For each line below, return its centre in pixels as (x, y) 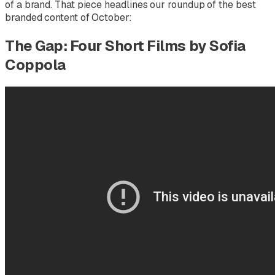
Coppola (35, 64)
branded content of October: (68, 17)
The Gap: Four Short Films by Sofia (125, 45)
